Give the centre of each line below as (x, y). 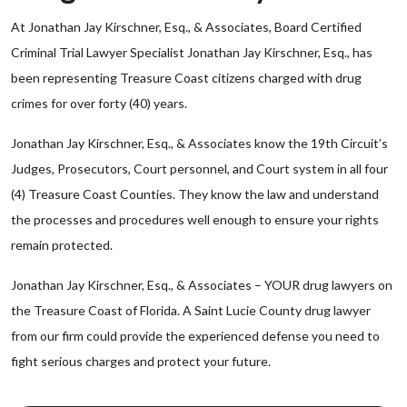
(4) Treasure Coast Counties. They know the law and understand (195, 194)
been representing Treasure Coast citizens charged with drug (186, 78)
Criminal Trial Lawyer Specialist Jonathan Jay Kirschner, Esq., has (192, 52)
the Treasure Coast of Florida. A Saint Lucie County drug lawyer (191, 310)
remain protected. (62, 245)
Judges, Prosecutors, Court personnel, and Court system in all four (199, 169)
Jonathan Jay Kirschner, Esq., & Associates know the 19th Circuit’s (199, 143)
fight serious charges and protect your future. (141, 361)
